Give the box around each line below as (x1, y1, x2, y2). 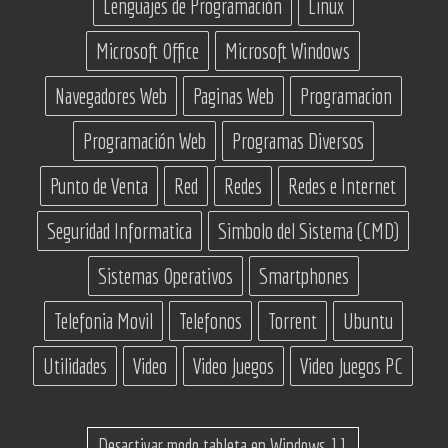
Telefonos (178, 309, 242, 334)
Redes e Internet (288, 174, 396, 199)
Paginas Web (192, 84, 274, 109)
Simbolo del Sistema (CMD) (218, 219, 399, 244)
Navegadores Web (54, 84, 167, 109)
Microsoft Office (96, 39, 199, 64)
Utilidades (43, 354, 107, 379)
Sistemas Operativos (97, 264, 233, 289)
